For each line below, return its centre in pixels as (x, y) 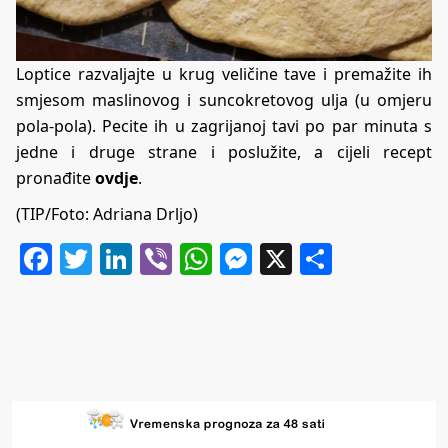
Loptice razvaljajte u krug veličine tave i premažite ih (224, 73)
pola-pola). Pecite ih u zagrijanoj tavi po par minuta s (224, 125)
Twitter (144, 258)
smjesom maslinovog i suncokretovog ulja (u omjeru (224, 99)
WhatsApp (289, 258)
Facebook (123, 258)
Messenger (335, 258)
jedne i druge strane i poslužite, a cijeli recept (224, 151)
